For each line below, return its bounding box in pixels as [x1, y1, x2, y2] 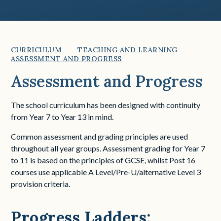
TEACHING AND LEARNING [77, 45, 178, 54]
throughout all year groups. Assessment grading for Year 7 [11, 144, 206, 153]
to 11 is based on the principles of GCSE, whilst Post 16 [11, 155, 196, 165]
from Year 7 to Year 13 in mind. [11, 112, 115, 121]
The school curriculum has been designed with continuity [11, 100, 201, 110]
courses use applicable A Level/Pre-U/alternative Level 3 [11, 167, 201, 177]
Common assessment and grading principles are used [11, 132, 188, 141]
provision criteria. [11, 179, 71, 188]
